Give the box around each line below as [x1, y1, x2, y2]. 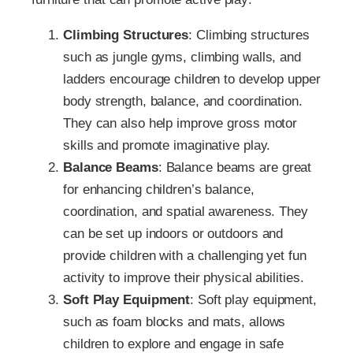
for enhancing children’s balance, [63, 181, 255, 197]
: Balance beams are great [158, 159, 312, 175]
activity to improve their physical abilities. [63, 269, 304, 285]
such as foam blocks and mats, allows [63, 314, 286, 329]
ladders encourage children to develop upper [63, 71, 321, 87]
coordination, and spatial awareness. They [63, 203, 308, 219]
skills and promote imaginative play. [63, 137, 271, 153]
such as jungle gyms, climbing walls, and [63, 49, 301, 65]
